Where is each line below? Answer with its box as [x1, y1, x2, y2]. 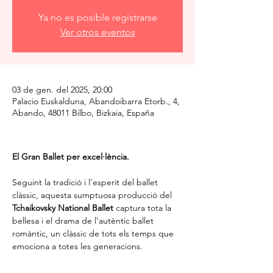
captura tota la [113, 202, 174, 213]
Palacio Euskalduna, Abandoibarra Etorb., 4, [12, 96, 180, 107]
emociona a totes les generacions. [12, 241, 143, 252]
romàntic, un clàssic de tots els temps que [12, 228, 176, 239]
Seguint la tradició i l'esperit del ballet [12, 177, 160, 188]
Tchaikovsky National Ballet [12, 202, 113, 213]
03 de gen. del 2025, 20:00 [12, 84, 112, 95]
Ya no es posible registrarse [38, 12, 157, 23]
